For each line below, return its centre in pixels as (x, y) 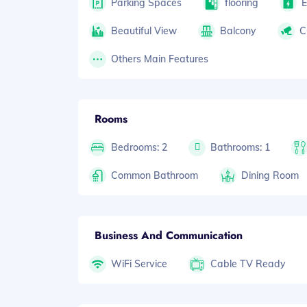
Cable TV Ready (248, 263)
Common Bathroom (155, 175)
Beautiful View (144, 30)
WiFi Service (139, 263)
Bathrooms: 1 (241, 147)
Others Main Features (160, 59)
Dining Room (270, 175)
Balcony (238, 30)
